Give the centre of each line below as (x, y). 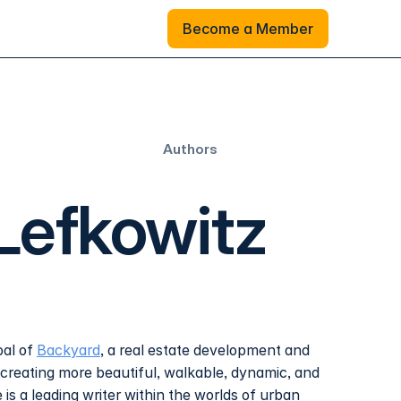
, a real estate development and (205, 351)
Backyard (68, 351)
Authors (191, 149)
